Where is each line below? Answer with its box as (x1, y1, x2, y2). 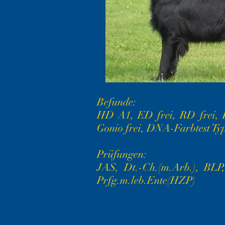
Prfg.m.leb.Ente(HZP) (97, 174, 195, 187)
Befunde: (97, 95, 136, 108)
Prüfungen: (97, 148, 147, 161)
